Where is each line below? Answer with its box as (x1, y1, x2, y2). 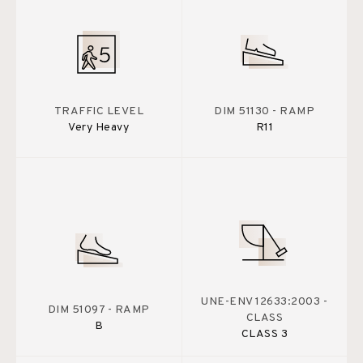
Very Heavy (68, 120, 130, 135)
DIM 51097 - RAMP (47, 302, 150, 317)
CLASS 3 (241, 327, 288, 341)
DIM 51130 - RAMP (214, 104, 315, 118)
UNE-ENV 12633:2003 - (201, 294, 328, 309)
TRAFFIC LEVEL (53, 104, 143, 118)
